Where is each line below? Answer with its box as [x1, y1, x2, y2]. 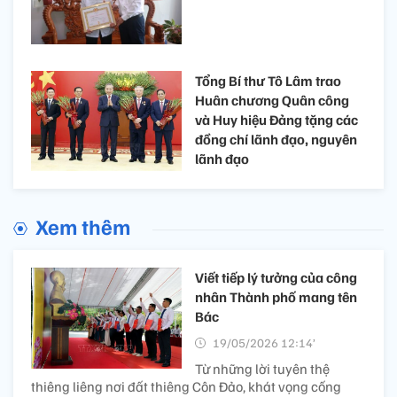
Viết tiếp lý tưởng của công [195, 269, 357, 287]
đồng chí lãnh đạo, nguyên [195, 130, 357, 149]
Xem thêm [35, 213, 130, 240]
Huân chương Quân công [195, 91, 349, 110]
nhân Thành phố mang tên [195, 288, 357, 307]
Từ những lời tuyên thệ [195, 360, 330, 378]
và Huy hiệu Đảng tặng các [195, 111, 358, 129]
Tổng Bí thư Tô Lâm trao [195, 72, 341, 90]
